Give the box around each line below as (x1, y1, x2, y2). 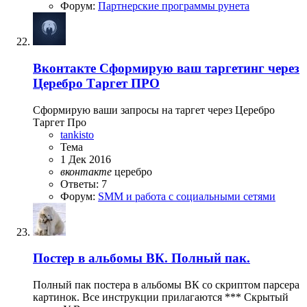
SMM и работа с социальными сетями (98, 190, 275, 202)
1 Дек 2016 (60, 153, 111, 165)
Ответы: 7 (60, 177, 107, 190)
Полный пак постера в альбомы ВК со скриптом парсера (33, 278, 299, 291)
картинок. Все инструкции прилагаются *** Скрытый (33, 291, 288, 303)
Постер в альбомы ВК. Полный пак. (33, 251, 250, 266)
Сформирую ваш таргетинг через (99, 60, 299, 75)
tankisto (60, 128, 94, 140)
